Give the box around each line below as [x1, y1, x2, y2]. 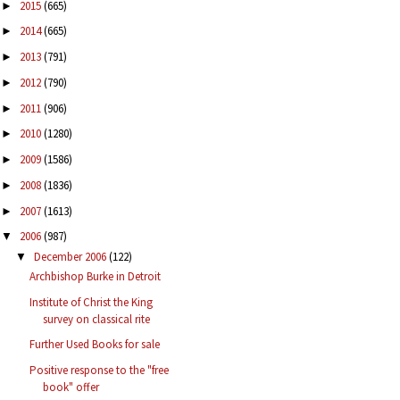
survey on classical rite [43, 311, 151, 327]
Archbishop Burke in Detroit [29, 268, 162, 284]
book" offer [43, 379, 100, 396]
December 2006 [33, 248, 109, 264]
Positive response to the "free [29, 362, 170, 379]
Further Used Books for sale [29, 337, 161, 353]
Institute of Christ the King [29, 294, 154, 310]
